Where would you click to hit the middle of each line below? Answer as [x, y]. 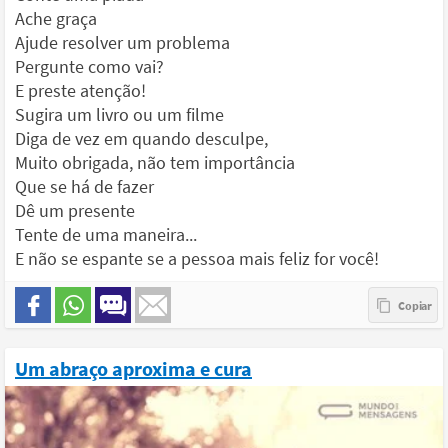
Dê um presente [75, 210]
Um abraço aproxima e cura [133, 368]
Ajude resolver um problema [122, 42]
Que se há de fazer [84, 186]
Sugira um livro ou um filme [119, 114]
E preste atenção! [80, 90]
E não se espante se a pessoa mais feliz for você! [197, 258]
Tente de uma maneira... [106, 234]
